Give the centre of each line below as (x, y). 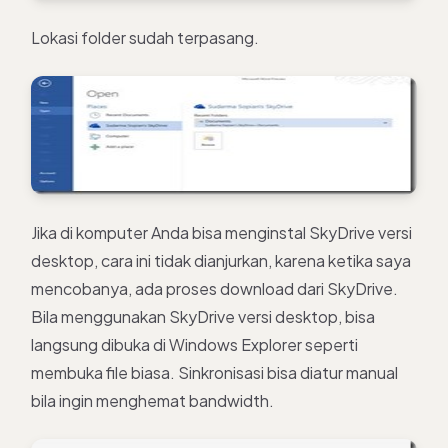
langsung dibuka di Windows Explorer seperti (194, 344)
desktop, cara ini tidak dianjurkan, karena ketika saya (221, 260)
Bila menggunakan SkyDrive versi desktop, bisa (203, 316)
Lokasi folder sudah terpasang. (145, 37)
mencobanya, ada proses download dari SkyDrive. (214, 288)
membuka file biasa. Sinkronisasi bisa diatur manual (214, 372)
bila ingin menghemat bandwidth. (152, 400)
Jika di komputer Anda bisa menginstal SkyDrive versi (221, 232)
